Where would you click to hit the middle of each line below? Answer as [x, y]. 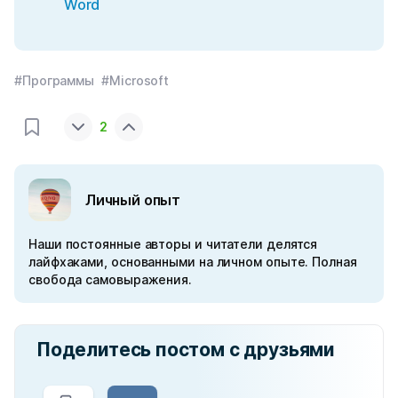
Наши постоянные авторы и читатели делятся [173, 243]
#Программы [55, 80]
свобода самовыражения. [111, 279]
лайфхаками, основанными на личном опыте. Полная [193, 261]
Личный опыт [133, 199]
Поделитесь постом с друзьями [186, 349]
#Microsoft [135, 80]
